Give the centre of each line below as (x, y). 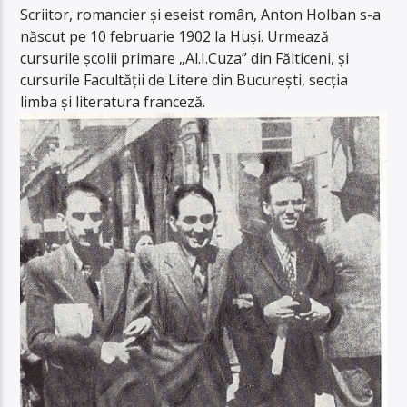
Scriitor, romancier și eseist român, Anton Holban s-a (201, 14)
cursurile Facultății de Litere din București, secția (184, 79)
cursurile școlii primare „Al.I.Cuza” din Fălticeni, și (185, 58)
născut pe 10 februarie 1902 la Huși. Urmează (175, 36)
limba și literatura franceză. (113, 101)
